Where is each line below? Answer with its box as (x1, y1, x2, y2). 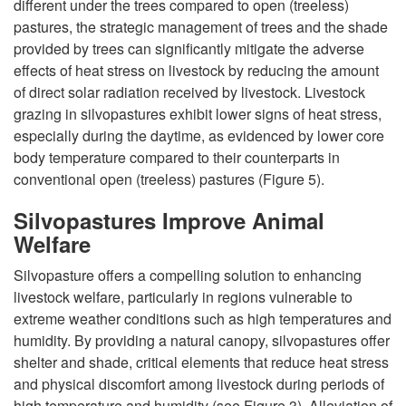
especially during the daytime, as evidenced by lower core (14, 125, 384, 147)
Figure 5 (263, 169, 316, 190)
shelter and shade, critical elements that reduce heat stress (14, 352, 389, 373)
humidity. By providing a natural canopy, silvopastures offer (14, 330, 390, 352)
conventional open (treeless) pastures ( (14, 169, 263, 190)
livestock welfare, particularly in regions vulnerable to (14, 286, 353, 308)
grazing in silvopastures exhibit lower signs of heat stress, (14, 103, 382, 125)
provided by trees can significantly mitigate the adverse (14, 38, 364, 60)
